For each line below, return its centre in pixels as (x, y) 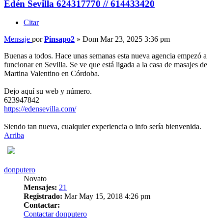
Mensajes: (40, 188)
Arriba (14, 136)
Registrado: (43, 196)
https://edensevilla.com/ (40, 109)
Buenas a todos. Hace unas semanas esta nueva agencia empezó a (105, 56)
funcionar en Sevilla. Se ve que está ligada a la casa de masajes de (106, 65)
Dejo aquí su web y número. (48, 91)
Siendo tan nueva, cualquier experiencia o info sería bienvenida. (103, 127)
